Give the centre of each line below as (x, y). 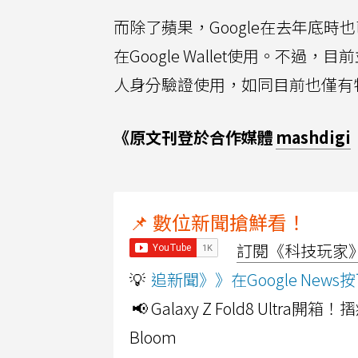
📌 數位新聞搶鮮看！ (218, 222)
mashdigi (313, 137)
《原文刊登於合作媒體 (193, 137)
